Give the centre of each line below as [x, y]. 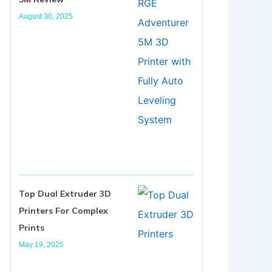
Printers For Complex [63, 211]
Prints [32, 228]
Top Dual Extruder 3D [65, 194]
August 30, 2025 [46, 16]
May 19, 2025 [41, 245]
